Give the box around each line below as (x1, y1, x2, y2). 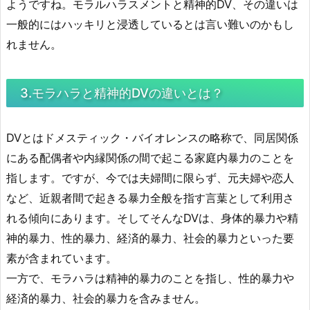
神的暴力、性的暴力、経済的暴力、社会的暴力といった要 (6, 230, 294, 245)
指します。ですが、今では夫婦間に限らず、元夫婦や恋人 (6, 170, 294, 185)
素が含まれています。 (6, 250, 117, 265)
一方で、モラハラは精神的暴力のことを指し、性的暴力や (6, 271, 294, 285)
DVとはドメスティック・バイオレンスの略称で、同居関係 (6, 130, 298, 145)
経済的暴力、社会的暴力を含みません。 (6, 291, 206, 305)
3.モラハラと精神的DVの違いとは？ (20, 84, 224, 100)
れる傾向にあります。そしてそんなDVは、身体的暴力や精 (6, 210, 298, 225)
